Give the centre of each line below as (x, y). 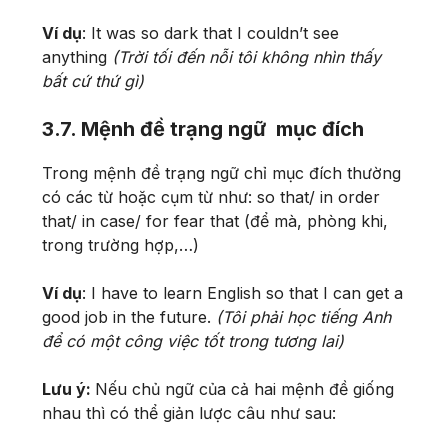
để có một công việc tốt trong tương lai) (193, 340)
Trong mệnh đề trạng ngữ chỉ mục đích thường (221, 172)
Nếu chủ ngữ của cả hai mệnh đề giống (244, 388)
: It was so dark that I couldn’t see (210, 32)
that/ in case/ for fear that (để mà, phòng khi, (215, 220)
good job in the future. (126, 316)
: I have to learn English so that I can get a (242, 292)
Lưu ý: (68, 388)
